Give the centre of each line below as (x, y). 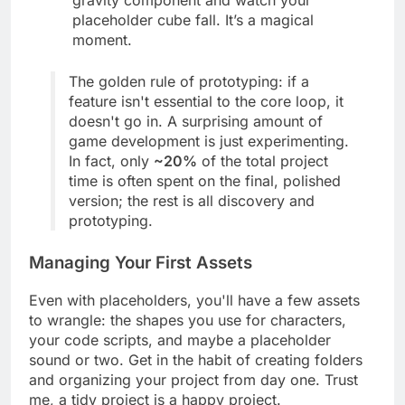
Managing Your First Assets (141, 279)
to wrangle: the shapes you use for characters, (188, 337)
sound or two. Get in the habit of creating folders (196, 377)
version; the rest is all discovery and (192, 217)
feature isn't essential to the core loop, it (206, 118)
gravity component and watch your (192, 17)
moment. (102, 57)
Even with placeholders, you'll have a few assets (194, 317)
